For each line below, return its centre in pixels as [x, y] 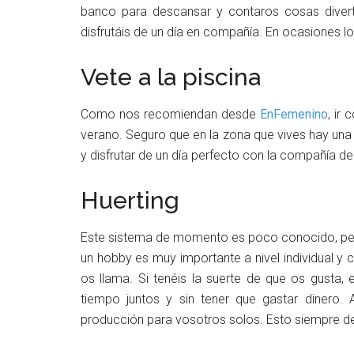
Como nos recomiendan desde [170, 114]
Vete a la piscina [171, 77]
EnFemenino [294, 114]
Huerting [130, 200]
